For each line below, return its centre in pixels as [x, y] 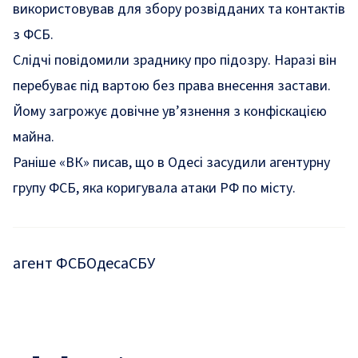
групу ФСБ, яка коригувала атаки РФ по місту [153, 188]
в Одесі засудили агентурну [244, 163]
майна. [34, 137]
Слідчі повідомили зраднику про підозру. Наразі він [175, 60]
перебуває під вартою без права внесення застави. [172, 86]
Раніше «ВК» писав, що [85, 163]
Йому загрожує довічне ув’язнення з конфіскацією [170, 111]
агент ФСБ [50, 264]
